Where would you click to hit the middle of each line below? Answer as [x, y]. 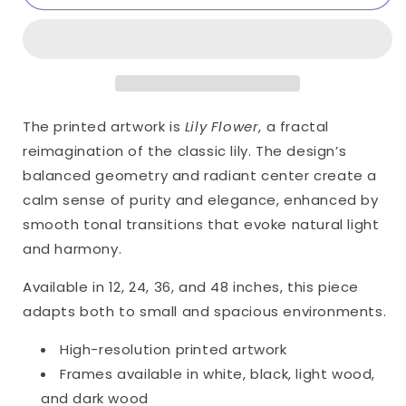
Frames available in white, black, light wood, [218, 374]
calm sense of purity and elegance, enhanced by [201, 200]
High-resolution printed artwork [174, 349]
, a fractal [294, 126]
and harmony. [72, 249]
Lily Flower [222, 126]
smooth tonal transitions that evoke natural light [201, 224]
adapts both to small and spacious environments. [205, 311]
